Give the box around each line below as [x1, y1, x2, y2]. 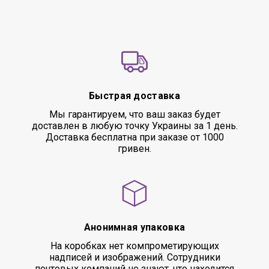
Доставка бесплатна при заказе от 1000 [45, 131, 224, 143]
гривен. [118, 143, 151, 154]
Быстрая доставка [88, 90, 181, 101]
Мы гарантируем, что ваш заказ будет [49, 109, 220, 120]
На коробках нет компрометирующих [50, 240, 219, 252]
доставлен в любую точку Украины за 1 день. [31, 120, 238, 131]
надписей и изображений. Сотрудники [49, 252, 220, 263]
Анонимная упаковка [83, 222, 186, 233]
